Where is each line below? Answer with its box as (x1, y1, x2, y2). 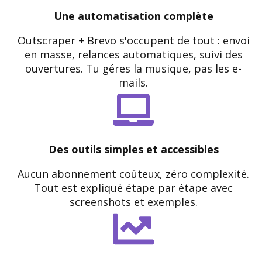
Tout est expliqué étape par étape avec (34, 181, 233, 195)
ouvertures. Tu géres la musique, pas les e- (25, 61, 242, 75)
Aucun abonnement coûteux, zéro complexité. (18, 167, 249, 181)
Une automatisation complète (53, 9, 213, 23)
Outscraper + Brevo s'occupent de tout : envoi (17, 33, 250, 47)
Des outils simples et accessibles (48, 142, 219, 156)
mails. (119, 75, 148, 89)
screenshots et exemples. (69, 195, 198, 209)
